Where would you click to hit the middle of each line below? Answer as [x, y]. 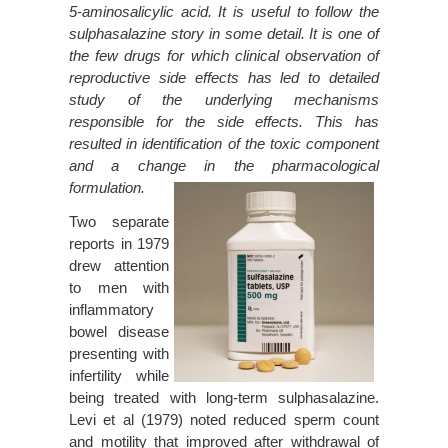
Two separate [119, 221]
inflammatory [111, 309]
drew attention [119, 265]
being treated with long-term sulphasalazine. [224, 397]
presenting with [119, 353]
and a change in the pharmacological [224, 165]
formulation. [107, 187]
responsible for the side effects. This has [224, 121]
